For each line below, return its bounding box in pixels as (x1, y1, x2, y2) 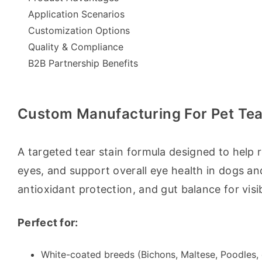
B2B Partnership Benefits (28, 57, 138, 69)
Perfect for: (18, 216, 78, 229)
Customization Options (28, 25, 130, 36)
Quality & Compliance (28, 41, 123, 53)
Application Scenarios (28, 8, 125, 20)
